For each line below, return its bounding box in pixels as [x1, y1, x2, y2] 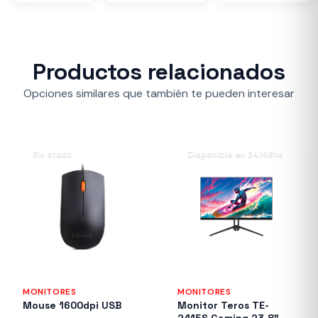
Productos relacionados [33, 57, 285, 86]
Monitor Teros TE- [177, 299, 269, 312]
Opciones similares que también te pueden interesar [23, 86, 295, 101]
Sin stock [33, 148, 72, 160]
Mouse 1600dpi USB [23, 299, 121, 312]
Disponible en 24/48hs [187, 148, 283, 160]
